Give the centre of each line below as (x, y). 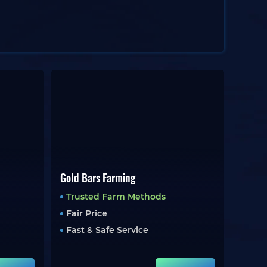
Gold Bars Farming (97, 178)
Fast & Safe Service (107, 230)
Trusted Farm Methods (116, 197)
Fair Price (86, 213)
